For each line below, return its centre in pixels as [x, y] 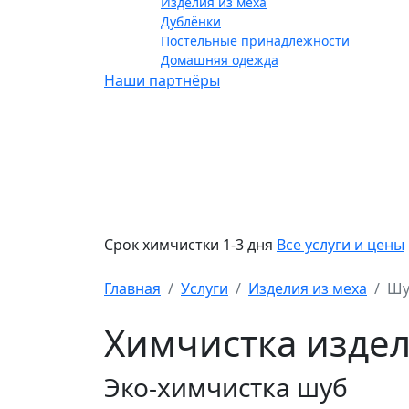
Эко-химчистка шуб [226, 387]
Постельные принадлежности [255, 41]
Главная [132, 288]
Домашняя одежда [220, 60]
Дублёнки [191, 21]
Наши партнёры [162, 80]
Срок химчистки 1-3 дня [190, 245]
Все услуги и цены [341, 245]
